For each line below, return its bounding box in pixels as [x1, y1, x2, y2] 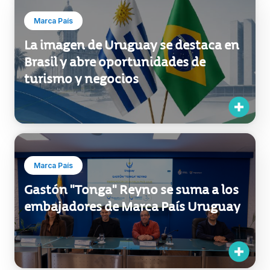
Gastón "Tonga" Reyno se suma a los [24, 221, 239, 237]
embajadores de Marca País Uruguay [24, 237, 240, 254]
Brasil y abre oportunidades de [24, 93, 206, 109]
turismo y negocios [24, 110, 139, 126]
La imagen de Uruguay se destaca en [24, 76, 239, 92]
